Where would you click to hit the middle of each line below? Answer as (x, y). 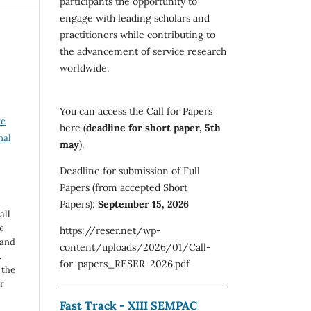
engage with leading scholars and (135, 18)
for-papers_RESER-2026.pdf (125, 263)
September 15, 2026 (143, 204)
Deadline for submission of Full (130, 170)
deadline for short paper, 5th (153, 127)
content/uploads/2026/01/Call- (135, 247)
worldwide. (84, 68)
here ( (73, 127)
